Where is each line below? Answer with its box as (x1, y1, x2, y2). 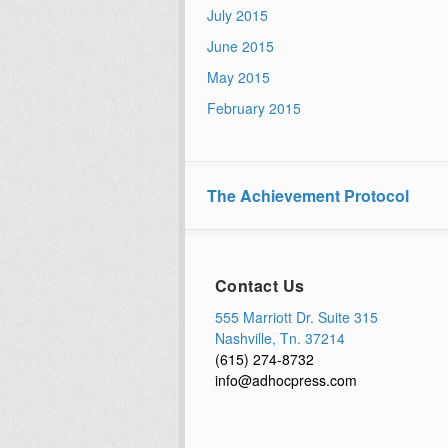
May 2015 (206, 66, 270, 87)
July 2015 (206, 4, 268, 25)
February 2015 (206, 97, 301, 118)
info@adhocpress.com (214, 369, 357, 390)
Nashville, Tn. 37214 (214, 327, 345, 348)
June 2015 (206, 35, 274, 56)
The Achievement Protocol (206, 183, 409, 207)
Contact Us (214, 273, 305, 297)
